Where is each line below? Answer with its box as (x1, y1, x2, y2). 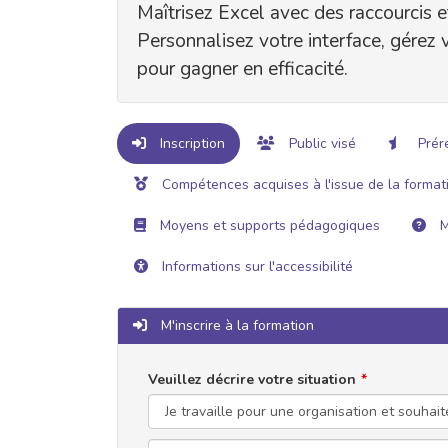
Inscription (156, 133, 225, 153)
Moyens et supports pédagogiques (156, 215, 380, 235)
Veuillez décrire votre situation (148, 369, 356, 389)
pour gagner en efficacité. (137, 55, 348, 82)
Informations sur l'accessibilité (158, 256, 353, 276)
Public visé (285, 133, 356, 153)
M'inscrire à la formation (157, 315, 314, 335)
